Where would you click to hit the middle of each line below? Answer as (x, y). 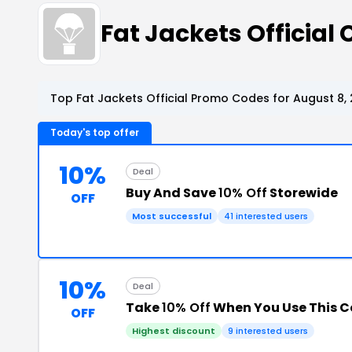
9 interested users (268, 331)
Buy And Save (172, 193)
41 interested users (266, 216)
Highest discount (174, 331)
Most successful (172, 216)
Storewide (302, 193)
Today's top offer (95, 132)
